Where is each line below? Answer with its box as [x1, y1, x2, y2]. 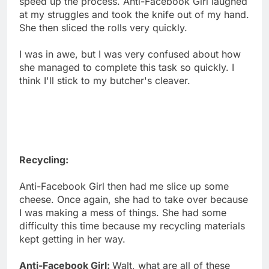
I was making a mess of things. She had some [19, 206, 226, 219]
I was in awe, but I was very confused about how [19, 47, 241, 60]
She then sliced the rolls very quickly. [19, 21, 187, 34]
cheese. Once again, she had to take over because [19, 193, 248, 205]
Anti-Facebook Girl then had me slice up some [19, 180, 229, 192]
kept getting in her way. [19, 232, 125, 245]
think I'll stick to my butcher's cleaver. [19, 74, 190, 86]
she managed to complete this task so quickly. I [19, 61, 234, 73]
